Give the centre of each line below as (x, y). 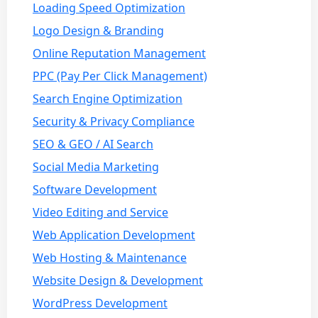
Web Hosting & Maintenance (110, 257)
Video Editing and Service (100, 212)
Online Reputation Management (119, 53)
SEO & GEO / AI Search (93, 144)
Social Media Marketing (96, 166)
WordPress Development (100, 303)
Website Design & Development (118, 280)
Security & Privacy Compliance (114, 121)
